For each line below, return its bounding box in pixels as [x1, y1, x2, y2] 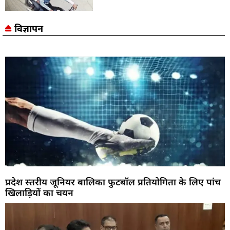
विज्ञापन [14, 22, 43, 34]
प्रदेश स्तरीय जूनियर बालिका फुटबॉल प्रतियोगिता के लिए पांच [5, 175, 221, 188]
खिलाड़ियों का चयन [5, 186, 73, 199]
